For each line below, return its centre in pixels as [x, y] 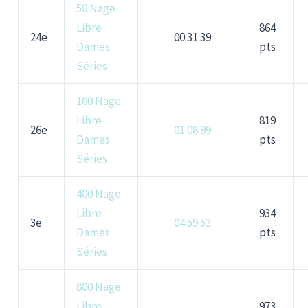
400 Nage [99, 194]
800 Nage [99, 287]
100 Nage [99, 101]
